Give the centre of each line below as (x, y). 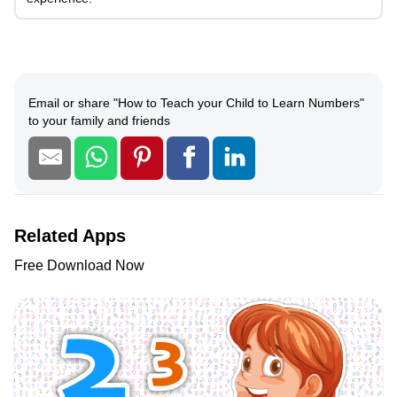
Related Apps (70, 236)
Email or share (69, 103)
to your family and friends (99, 121)
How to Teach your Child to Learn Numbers (239, 103)
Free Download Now (79, 266)
